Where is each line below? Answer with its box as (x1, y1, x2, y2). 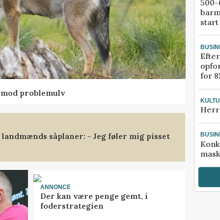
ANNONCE (40, 183, 71, 191)
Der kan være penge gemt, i (40, 191, 148, 201)
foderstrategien (40, 201, 104, 211)
